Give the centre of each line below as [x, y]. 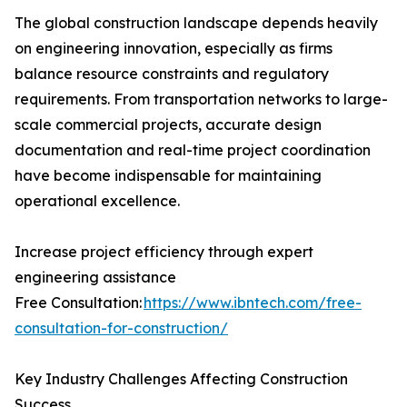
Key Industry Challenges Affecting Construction [181, 379]
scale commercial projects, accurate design [168, 125]
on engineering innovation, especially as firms [174, 49]
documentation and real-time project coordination [193, 150]
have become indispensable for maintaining [168, 176]
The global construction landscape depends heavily [196, 23]
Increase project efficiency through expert [164, 252]
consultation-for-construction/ [121, 328]
